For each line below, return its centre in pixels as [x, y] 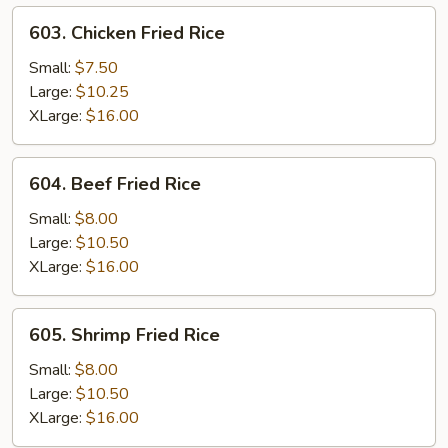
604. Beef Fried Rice [115, 184]
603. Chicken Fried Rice [127, 33]
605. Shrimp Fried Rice [124, 335]
